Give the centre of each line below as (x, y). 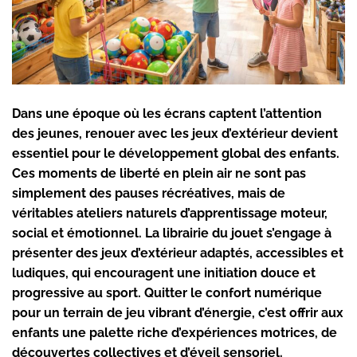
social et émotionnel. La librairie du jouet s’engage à (172, 233)
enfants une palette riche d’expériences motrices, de (175, 333)
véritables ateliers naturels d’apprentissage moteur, (170, 214)
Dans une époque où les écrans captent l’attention (167, 114)
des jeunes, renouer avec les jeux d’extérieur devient (175, 134)
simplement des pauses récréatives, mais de (149, 194)
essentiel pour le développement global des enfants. (176, 154)
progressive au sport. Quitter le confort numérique (167, 293)
